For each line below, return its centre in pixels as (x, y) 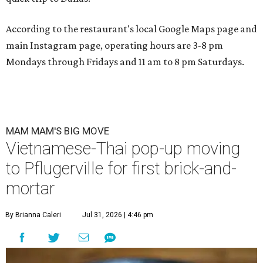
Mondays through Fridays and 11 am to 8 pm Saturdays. (125, 62)
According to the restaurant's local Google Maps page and (131, 29)
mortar (30, 189)
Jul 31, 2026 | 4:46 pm (118, 215)
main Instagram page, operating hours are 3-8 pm (114, 45)
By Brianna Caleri (33, 215)
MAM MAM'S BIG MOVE (58, 131)
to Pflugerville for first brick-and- (121, 169)
